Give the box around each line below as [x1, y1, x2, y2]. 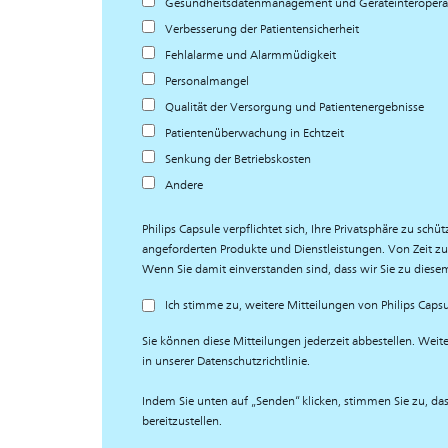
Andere [165, 175, 203, 195]
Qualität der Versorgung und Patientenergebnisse [165, 97, 424, 117]
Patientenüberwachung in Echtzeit [165, 123, 344, 143]
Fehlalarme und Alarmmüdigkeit [165, 45, 336, 65]
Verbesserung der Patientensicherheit [165, 19, 359, 39]
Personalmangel [165, 71, 249, 91]
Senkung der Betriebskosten [165, 149, 311, 169]
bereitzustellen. [142, 411, 222, 431]
